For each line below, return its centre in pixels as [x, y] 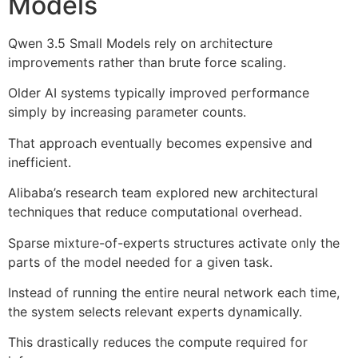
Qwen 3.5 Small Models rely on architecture [140, 43]
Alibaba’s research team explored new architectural [163, 193]
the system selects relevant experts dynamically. [155, 311]
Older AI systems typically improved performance [159, 93]
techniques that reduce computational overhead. [155, 212]
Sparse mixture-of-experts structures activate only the [174, 243]
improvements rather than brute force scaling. [147, 62]
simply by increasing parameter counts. [127, 112]
